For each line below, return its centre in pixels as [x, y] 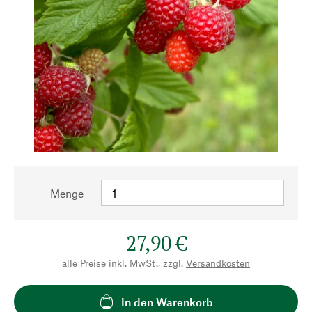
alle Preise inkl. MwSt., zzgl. [123, 263]
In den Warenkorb [167, 302]
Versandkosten [218, 263]
